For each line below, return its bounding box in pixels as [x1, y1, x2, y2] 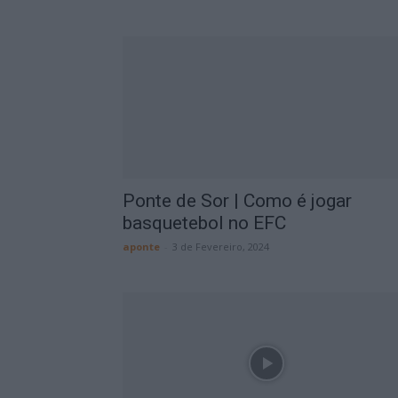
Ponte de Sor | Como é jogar [123, 190, 352, 211]
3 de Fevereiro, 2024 [172, 240, 269, 253]
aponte [123, 240, 160, 253]
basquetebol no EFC [123, 212, 286, 234]
